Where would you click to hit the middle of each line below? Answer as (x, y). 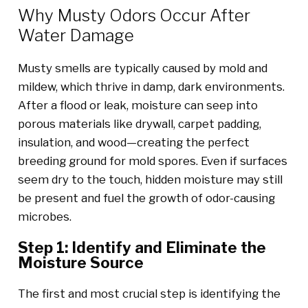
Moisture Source (80, 263)
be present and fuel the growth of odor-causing (146, 198)
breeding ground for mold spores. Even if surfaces (152, 161)
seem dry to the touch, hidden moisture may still (150, 180)
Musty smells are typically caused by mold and (142, 68)
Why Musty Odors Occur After (134, 15)
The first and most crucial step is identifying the (149, 293)
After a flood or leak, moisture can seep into (137, 106)
